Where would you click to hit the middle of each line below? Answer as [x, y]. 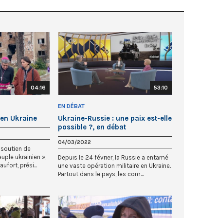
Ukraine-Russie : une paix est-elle [115, 118]
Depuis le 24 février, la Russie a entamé [113, 157]
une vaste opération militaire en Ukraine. [114, 165]
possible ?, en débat [92, 127]
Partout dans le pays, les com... [101, 174]
